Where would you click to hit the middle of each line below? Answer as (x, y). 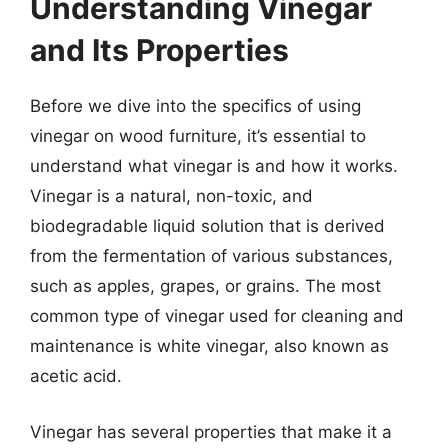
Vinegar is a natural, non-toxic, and (171, 196)
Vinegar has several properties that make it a (211, 431)
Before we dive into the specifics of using (195, 106)
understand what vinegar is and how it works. (214, 166)
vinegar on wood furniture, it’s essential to (198, 136)
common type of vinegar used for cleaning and (217, 316)
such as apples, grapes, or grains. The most (205, 286)
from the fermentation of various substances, (211, 256)
